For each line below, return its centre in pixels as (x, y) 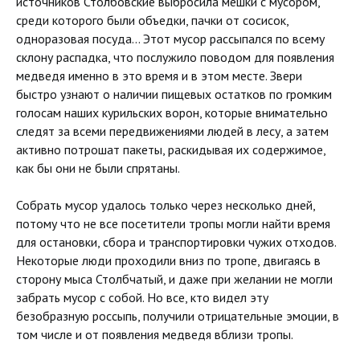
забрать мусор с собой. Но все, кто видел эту (142, 297)
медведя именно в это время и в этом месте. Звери (159, 76)
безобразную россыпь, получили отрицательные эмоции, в (178, 316)
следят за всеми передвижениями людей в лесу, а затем (172, 131)
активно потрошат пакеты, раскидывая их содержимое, (171, 149)
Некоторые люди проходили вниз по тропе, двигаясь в (168, 260)
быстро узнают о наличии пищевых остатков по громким (174, 94)
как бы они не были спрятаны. (98, 168)
